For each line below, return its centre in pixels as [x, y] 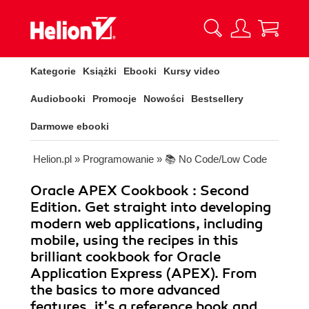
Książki [100, 71]
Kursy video [192, 71]
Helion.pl [52, 159]
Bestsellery [217, 99]
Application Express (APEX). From [144, 273]
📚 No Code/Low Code [216, 159]
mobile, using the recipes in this [134, 240]
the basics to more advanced [125, 290]
